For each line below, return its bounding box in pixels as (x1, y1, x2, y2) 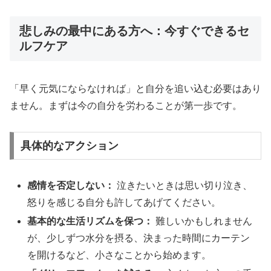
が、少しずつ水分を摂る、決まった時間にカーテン (27, 233, 250, 244)
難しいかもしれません (153, 216, 253, 227)
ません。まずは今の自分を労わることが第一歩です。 (10, 100, 242, 111)
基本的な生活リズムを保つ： (27, 216, 154, 227)
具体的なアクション (20, 139, 119, 152)
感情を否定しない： (27, 180, 115, 191)
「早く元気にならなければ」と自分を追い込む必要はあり (10, 83, 261, 94)
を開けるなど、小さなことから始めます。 (27, 250, 212, 261)
